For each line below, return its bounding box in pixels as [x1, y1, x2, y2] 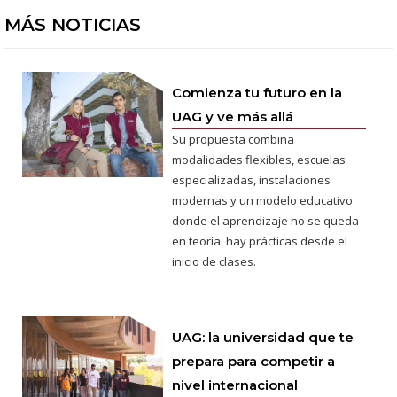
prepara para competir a [172, 352, 336, 370]
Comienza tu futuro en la [172, 83, 343, 101]
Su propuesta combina [172, 130, 295, 147]
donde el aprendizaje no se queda [172, 212, 360, 229]
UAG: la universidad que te [172, 328, 354, 346]
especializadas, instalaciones [172, 171, 331, 188]
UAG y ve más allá [172, 107, 294, 125]
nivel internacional [172, 376, 299, 393]
